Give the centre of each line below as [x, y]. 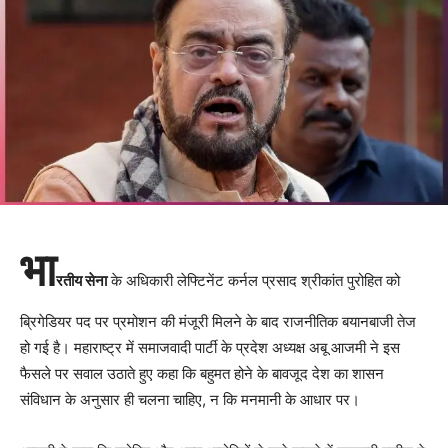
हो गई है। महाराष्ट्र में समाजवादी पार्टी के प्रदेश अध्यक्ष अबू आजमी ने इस [210, 348]
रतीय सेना [81, 281]
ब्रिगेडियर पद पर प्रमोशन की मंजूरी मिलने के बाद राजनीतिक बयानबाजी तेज [218, 322]
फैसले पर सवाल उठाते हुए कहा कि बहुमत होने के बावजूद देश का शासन [202, 374]
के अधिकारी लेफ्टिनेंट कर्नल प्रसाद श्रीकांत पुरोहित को [253, 281]
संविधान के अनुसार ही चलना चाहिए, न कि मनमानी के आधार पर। [190, 400]
